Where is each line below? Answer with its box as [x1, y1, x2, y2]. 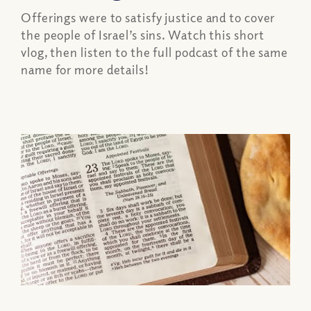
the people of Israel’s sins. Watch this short [21, 27, 264, 43]
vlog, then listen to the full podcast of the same [21, 44, 289, 60]
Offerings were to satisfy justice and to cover [21, 10, 276, 26]
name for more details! [21, 62, 149, 78]
